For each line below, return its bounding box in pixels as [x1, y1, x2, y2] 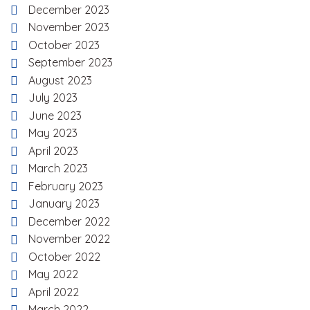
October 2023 [28, 37, 100, 52]
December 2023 [28, 3, 109, 17]
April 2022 [28, 284, 79, 299]
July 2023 [28, 91, 77, 105]
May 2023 [28, 126, 77, 140]
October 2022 [28, 249, 100, 264]
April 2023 [28, 143, 78, 158]
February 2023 [28, 179, 103, 193]
